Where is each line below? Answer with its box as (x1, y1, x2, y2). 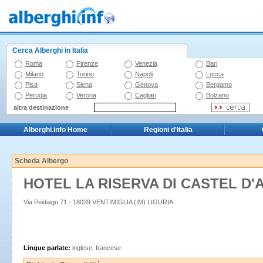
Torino (76, 70, 94, 77)
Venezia (135, 60, 157, 67)
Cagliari (135, 92, 156, 99)
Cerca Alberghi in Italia (12, 46, 88, 55)
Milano (25, 70, 43, 77)
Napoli (135, 70, 153, 77)
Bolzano (206, 92, 229, 99)
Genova (135, 81, 158, 88)
